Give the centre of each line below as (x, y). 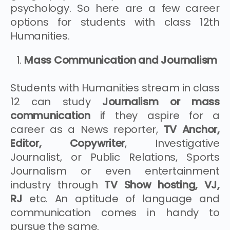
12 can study (51, 101)
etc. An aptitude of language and (121, 198)
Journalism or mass (155, 101)
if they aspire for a (155, 115)
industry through (57, 185)
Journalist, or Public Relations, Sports (115, 157)
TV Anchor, (191, 129)
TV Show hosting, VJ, (162, 185)
